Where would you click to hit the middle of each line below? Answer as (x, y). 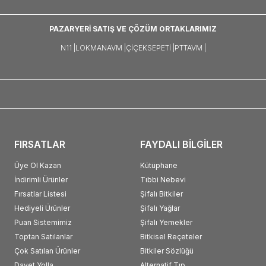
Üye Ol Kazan (38, 165)
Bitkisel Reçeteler (171, 236)
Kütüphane (159, 165)
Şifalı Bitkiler (161, 194)
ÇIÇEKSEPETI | (150, 47)
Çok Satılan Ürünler (47, 251)
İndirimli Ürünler (41, 179)
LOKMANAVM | (100, 47)
